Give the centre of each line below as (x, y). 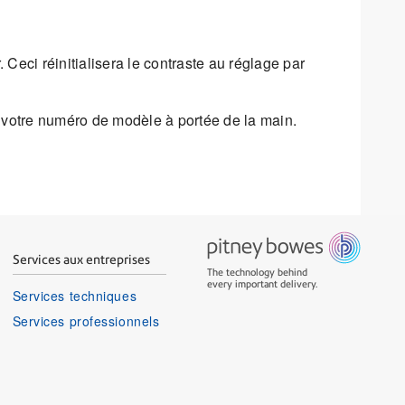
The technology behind (257, 273)
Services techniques (75, 296)
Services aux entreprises (81, 260)
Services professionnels (86, 321)
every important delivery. (262, 285)
